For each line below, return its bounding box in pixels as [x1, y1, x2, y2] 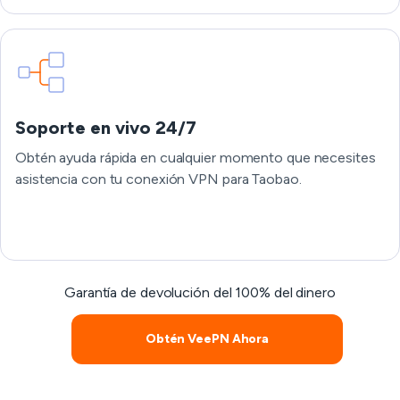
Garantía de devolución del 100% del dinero [64, 284, 336, 301]
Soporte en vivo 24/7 [15, 117, 196, 138]
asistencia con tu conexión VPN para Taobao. [15, 171, 302, 187]
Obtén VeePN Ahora [145, 331, 270, 346]
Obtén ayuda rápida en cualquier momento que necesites [15, 149, 376, 166]
